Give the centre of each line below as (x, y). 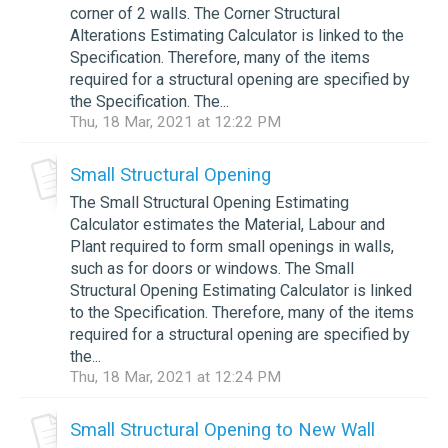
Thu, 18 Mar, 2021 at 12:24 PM (175, 376)
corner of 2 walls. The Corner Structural (205, 13)
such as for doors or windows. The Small (212, 268)
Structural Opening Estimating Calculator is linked (241, 290)
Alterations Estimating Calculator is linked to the (237, 35)
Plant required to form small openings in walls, (232, 246)
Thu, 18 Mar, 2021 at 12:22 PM (175, 121)
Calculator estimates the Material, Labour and (227, 224)
